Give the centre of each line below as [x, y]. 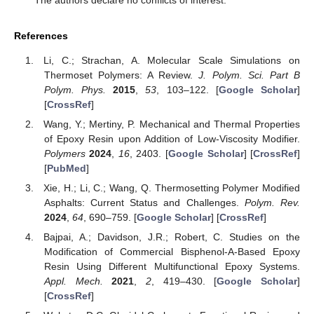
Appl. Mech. [73, 281]
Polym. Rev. [272, 202]
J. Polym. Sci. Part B [250, 75]
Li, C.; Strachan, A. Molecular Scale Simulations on [172, 60]
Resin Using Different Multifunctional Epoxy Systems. [172, 266]
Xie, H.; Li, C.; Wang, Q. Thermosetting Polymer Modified [172, 187]
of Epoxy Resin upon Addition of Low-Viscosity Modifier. [172, 138]
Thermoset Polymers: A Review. [121, 75]
